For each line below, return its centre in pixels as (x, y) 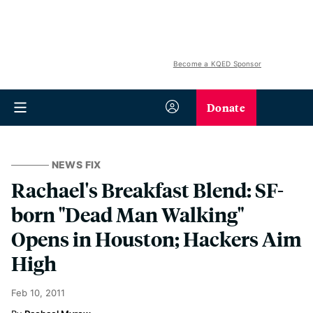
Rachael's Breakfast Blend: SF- (147, 190)
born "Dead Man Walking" (128, 214)
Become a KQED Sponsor (217, 64)
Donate (226, 107)
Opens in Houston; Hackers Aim (156, 239)
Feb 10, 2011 (38, 293)
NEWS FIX (76, 165)
